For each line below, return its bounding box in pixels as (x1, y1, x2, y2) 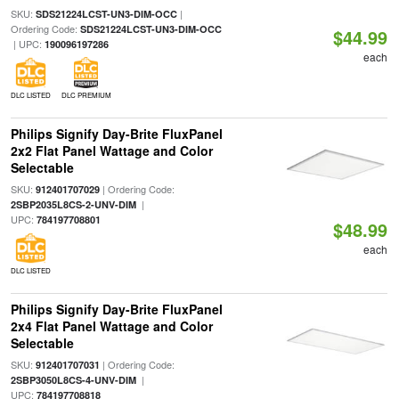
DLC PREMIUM (61, 90, 111, 100)
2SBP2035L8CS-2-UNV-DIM (10, 198, 136, 211)
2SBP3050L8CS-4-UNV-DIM (10, 373, 136, 387)
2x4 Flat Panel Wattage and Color (10, 317, 213, 335)
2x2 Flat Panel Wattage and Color (10, 142, 213, 159)
